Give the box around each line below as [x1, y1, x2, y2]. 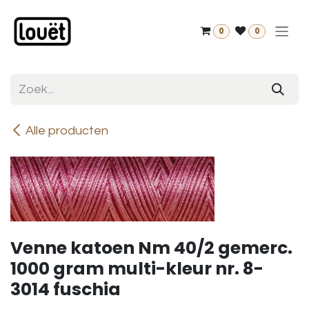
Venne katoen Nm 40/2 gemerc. [10, 236, 292, 260]
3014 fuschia [10, 277, 121, 301]
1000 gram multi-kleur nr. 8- [10, 257, 263, 281]
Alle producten [26, 124, 108, 137]
